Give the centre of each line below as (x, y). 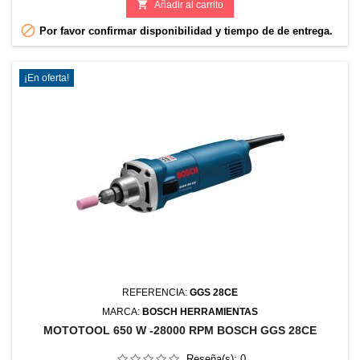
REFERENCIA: (156, 293)
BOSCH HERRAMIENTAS (200, 312)
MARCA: (122, 312)
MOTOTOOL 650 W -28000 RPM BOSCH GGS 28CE (180, 331)
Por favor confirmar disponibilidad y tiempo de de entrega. (184, 31)
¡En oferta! (47, 78)
